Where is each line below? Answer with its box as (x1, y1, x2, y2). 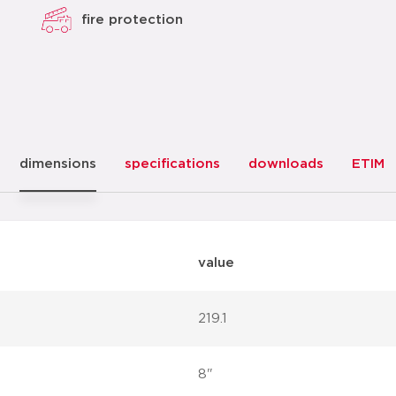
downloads (247, 157, 324, 171)
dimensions (19, 157, 96, 171)
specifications (124, 157, 220, 171)
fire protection (81, 12, 184, 27)
